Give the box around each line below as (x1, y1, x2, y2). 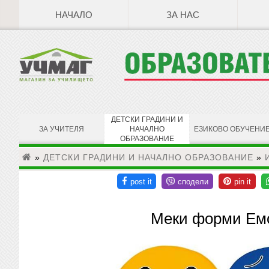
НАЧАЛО (55, 10, 92, 20)
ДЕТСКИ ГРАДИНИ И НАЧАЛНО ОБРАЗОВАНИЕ (43, 152, 253, 162)
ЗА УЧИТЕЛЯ (39, 124, 84, 133)
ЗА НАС (166, 10, 199, 20)
